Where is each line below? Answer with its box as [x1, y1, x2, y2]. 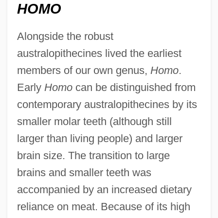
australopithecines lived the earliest [17, 47, 182, 59]
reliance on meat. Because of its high [17, 200, 190, 213]
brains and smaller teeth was [17, 166, 151, 179]
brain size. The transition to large [17, 149, 170, 162]
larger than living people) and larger [17, 132, 182, 145]
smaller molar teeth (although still [17, 115, 172, 127]
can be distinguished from [72, 81, 196, 93]
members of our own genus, [17, 64, 150, 76]
